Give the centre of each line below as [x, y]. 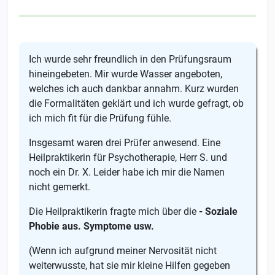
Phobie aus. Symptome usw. [92, 226]
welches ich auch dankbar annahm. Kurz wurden [134, 89]
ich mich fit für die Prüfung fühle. [100, 118]
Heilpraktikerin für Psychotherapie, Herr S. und [128, 157]
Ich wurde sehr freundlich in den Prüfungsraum [130, 59]
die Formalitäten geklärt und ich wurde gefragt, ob [137, 103]
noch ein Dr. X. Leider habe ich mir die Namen [127, 172]
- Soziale [219, 211]
